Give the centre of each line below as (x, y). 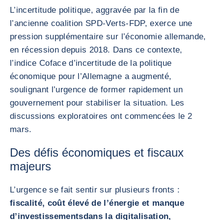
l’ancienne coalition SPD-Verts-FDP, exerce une (101, 23)
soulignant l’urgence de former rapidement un (96, 90)
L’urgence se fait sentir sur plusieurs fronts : (95, 190)
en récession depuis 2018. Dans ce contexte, (96, 50)
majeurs (30, 166)
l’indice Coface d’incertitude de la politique (91, 63)
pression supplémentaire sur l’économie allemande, (108, 37)
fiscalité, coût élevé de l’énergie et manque (97, 203)
